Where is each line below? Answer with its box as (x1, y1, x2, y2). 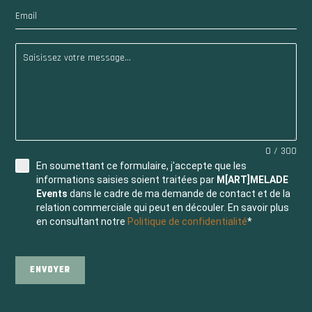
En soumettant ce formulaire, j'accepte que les (36, 159, 247, 171)
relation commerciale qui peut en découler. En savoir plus (36, 201, 290, 213)
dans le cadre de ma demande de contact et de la (68, 187, 291, 199)
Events (36, 187, 68, 199)
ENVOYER (30, 263, 71, 277)
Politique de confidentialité (127, 215, 248, 227)
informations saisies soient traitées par (36, 173, 217, 185)
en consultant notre (36, 215, 128, 227)
